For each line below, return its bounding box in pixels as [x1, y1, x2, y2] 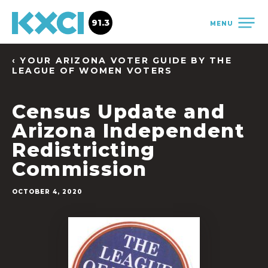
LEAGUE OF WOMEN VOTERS [12, 65, 173, 76]
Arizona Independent [12, 119, 245, 142]
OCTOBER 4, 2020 [12, 188, 83, 196]
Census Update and [12, 100, 226, 123]
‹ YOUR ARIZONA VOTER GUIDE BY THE [12, 55, 232, 66]
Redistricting [12, 138, 156, 162]
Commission [12, 157, 148, 181]
